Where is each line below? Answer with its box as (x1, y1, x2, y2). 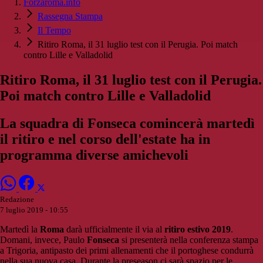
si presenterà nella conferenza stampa (119, 235, 258, 245)
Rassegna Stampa (38, 11, 103, 22)
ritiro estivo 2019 (164, 224, 231, 234)
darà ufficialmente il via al (64, 224, 164, 234)
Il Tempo (38, 25, 71, 36)
